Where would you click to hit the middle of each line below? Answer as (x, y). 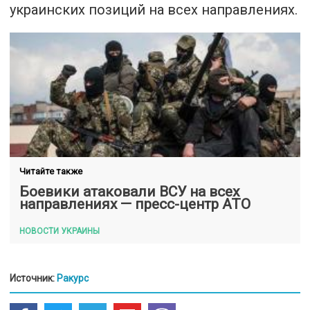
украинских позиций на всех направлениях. (154, 10)
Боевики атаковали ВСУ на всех (129, 192)
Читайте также (51, 172)
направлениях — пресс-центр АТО (135, 204)
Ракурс (73, 279)
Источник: (33, 279)
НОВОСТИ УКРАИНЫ (60, 231)
